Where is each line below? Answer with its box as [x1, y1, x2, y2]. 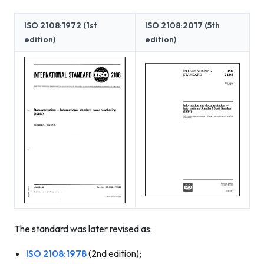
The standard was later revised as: [14, 223, 152, 235]
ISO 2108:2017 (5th [145, 20, 220, 31]
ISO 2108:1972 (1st [24, 20, 97, 31]
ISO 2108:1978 [26, 247, 87, 259]
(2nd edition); [87, 247, 141, 259]
